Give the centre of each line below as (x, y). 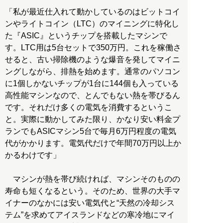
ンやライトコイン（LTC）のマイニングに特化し (92, 23)
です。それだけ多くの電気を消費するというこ (89, 107)
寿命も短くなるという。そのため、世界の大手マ (93, 191)
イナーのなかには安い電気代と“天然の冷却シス (90, 203)
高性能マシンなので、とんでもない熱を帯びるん (93, 95)
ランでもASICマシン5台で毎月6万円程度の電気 (91, 131)
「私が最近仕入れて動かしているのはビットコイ (93, 11)
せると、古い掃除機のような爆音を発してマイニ (93, 59)
